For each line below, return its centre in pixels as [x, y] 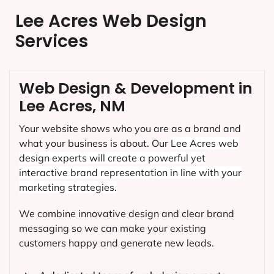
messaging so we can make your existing [113, 228]
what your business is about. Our [95, 143]
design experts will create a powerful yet [112, 158]
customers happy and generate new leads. [117, 243]
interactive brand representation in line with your [130, 173]
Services [52, 42]
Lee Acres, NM [72, 106]
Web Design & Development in [136, 89]
